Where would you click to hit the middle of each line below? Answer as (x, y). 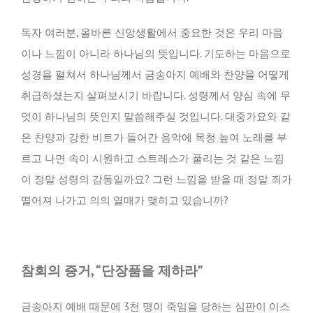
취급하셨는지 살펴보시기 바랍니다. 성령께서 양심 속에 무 (156, 95)
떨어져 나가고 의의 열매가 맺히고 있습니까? (125, 200)
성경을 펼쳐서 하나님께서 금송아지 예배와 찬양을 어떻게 (155, 74)
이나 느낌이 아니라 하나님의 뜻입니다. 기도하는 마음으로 (156, 53)
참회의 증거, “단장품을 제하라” (112, 270)
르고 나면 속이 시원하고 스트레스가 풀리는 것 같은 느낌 (153, 158)
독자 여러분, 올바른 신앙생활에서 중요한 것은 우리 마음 (152, 32)
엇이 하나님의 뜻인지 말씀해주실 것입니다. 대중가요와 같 (156, 116)
